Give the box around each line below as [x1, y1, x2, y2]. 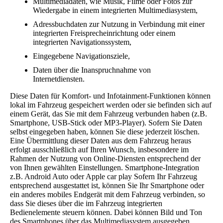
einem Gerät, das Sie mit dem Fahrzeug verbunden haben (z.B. [10, 109, 207, 118]
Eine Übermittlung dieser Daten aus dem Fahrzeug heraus [10, 136, 191, 145]
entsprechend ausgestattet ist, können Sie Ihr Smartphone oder [10, 181, 204, 190]
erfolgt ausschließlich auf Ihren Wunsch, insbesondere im [10, 145, 189, 154]
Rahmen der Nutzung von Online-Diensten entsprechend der [10, 154, 201, 163]
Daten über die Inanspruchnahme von [33, 65, 151, 74]
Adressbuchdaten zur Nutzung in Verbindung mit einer [33, 19, 205, 28]
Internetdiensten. [33, 74, 87, 83]
